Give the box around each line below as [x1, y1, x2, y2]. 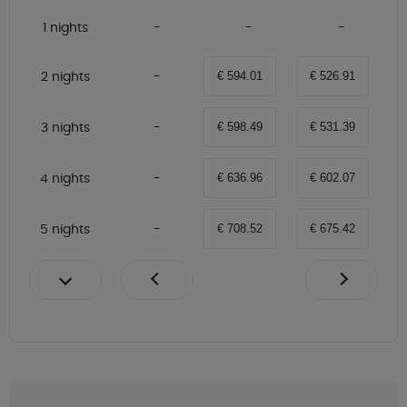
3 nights [40, 118, 90, 137]
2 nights [40, 67, 90, 86]
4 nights [40, 169, 90, 188]
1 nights [42, 18, 88, 37]
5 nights [40, 220, 90, 239]
